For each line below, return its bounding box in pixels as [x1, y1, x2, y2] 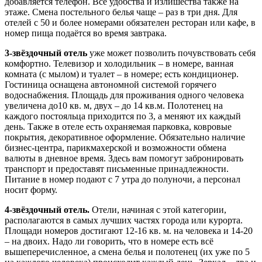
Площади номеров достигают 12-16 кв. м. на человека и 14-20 [5, 226, 253, 236]
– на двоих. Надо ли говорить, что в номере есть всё [5, 236, 213, 247]
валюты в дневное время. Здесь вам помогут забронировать [5, 153, 243, 164]
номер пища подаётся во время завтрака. [5, 28, 167, 39]
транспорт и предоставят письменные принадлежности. [5, 164, 229, 174]
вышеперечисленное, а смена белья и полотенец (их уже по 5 [5, 247, 250, 257]
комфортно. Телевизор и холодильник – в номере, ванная [5, 58, 233, 69]
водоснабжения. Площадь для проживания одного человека [5, 90, 244, 101]
